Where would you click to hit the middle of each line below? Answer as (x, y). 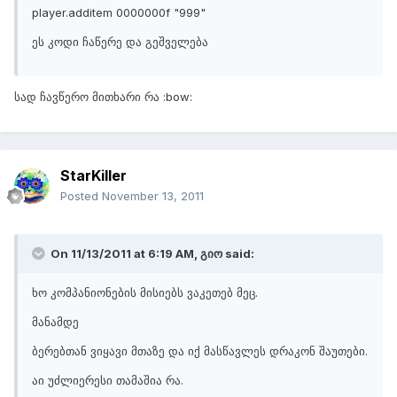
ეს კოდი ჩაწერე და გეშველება (120, 42)
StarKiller (93, 176)
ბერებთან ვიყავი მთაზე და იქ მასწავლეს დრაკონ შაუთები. (200, 351)
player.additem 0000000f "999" (119, 13)
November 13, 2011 (153, 196)
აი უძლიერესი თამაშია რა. (108, 381)
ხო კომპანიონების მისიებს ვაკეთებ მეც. (145, 293)
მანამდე (55, 322)
